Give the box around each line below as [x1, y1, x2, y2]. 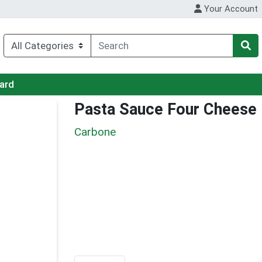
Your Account [202, 4, 258, 15]
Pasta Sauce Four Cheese [74, 100, 257, 119]
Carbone [74, 125, 116, 139]
